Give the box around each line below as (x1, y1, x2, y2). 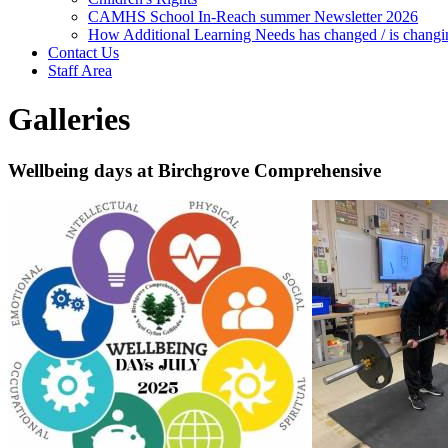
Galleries (8, 101, 130, 138)
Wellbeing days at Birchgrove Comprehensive (8, 159, 381, 181)
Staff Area (48, 61, 112, 79)
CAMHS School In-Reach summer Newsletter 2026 (88, 7, 418, 25)
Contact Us (48, 43, 119, 61)
